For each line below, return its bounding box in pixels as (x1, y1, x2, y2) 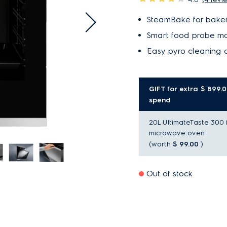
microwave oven (149, 129, 205, 137)
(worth (149, 140, 173, 148)
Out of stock (146, 169, 193, 178)
